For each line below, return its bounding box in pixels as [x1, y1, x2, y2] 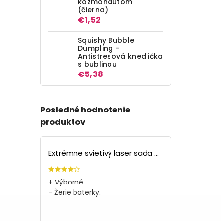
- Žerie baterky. [48, 187, 101, 198]
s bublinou [78, 59, 117, 69]
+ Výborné [48, 177, 83, 187]
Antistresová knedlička [78, 51, 163, 61]
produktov [40, 116, 85, 128]
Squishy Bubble [78, 35, 135, 45]
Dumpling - [78, 43, 120, 53]
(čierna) [78, 4, 109, 15]
